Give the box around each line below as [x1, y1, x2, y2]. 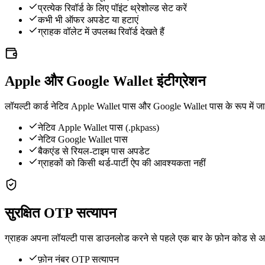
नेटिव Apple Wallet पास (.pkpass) [38, 122, 159, 133]
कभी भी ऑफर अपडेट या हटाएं [38, 14, 138, 25]
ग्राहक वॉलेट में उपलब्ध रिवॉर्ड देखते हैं [38, 26, 164, 37]
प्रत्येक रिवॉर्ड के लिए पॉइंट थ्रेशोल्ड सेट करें [38, 2, 187, 13]
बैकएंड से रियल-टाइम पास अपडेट [38, 146, 150, 157]
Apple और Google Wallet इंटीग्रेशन [5, 73, 206, 89]
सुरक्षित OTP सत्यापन [5, 205, 117, 221]
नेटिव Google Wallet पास [38, 134, 128, 145]
